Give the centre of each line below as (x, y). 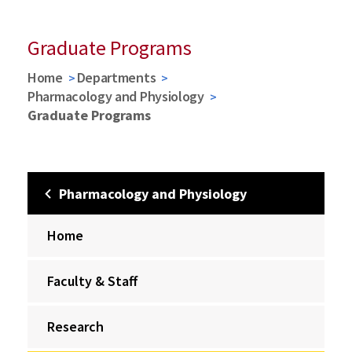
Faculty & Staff (92, 280)
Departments (116, 77)
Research (75, 326)
